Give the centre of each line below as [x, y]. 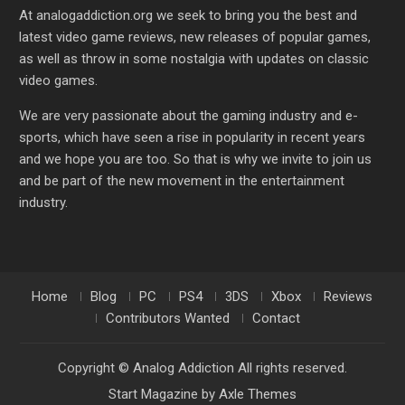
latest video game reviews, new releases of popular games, [195, 37]
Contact [276, 318]
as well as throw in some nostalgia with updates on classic [194, 59]
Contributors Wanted [167, 318]
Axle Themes [257, 394]
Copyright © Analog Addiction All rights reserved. [202, 368]
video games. [59, 80]
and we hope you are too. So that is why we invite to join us [196, 159]
